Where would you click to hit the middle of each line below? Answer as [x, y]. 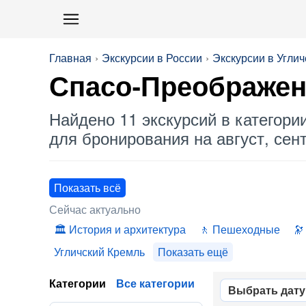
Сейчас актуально [95, 209]
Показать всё [87, 187]
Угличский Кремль [99, 252]
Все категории [155, 283]
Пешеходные [246, 229]
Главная [70, 58]
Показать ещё [193, 252]
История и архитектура [127, 229]
